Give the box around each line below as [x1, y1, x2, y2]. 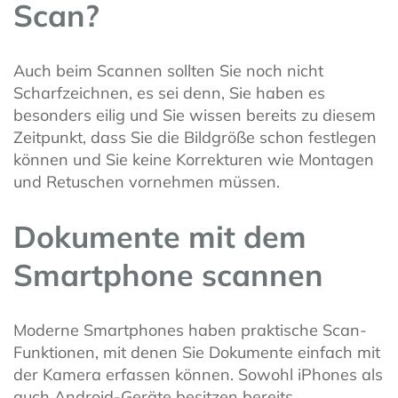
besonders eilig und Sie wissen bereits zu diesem [13, 104, 376, 125]
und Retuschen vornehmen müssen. [13, 171, 280, 192]
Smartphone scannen [13, 255, 323, 294]
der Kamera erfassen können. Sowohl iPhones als [13, 364, 383, 386]
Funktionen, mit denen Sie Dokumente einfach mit [13, 342, 380, 363]
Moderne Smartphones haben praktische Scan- [13, 320, 367, 341]
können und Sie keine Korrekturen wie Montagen [13, 148, 374, 170]
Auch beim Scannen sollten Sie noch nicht [13, 60, 323, 81]
